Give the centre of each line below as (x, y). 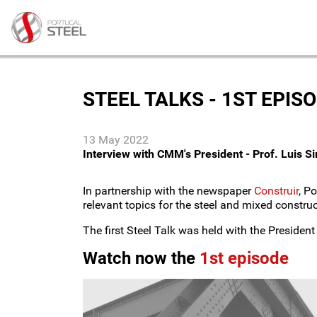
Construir (276, 190)
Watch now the (141, 258)
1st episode (244, 258)
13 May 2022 (116, 139)
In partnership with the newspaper (168, 190)
